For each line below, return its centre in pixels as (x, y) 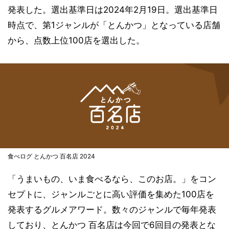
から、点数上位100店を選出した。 (76, 40)
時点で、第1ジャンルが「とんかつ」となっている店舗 (114, 25)
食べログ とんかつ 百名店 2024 (51, 156)
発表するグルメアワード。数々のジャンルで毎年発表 (112, 210)
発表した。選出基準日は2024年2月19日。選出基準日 (113, 10)
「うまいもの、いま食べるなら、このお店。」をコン (112, 179)
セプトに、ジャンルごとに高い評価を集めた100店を (111, 194)
